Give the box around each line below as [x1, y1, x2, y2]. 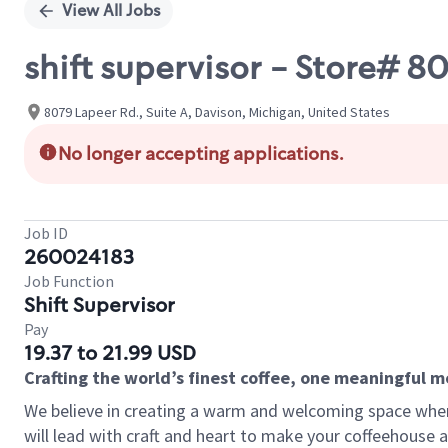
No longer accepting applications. [58, 142, 344, 166]
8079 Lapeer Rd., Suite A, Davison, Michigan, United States [44, 102, 390, 121]
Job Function [24, 271, 114, 291]
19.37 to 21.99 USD [24, 340, 196, 366]
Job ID [24, 223, 68, 243]
